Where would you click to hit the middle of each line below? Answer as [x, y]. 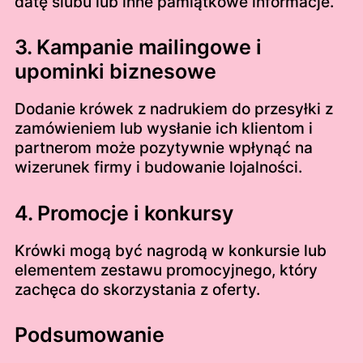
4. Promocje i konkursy [124, 213]
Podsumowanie [89, 335]
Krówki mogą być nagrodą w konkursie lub [170, 250]
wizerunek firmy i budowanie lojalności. [158, 168]
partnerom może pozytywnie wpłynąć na [163, 148]
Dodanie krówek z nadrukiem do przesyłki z [173, 109]
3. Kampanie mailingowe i [138, 47]
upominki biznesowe [115, 72]
